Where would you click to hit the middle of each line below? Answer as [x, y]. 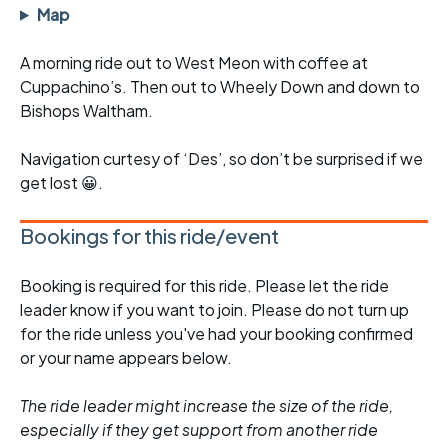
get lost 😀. [61, 182]
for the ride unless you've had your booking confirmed [216, 333]
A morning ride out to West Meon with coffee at [194, 62]
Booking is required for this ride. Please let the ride [204, 285]
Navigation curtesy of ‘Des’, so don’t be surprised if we [221, 158]
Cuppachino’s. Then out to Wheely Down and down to [220, 86]
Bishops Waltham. [86, 110]
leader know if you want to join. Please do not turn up [214, 309]
